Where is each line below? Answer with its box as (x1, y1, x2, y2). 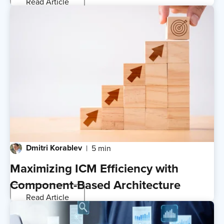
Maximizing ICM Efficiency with (10, 159, 178, 177)
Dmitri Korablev (26, 141, 82, 153)
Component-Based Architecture (10, 175, 180, 193)
